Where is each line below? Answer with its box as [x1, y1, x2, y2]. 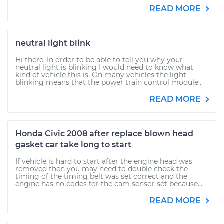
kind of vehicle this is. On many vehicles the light [15, 70, 186, 79]
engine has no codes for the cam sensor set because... [15, 179, 202, 188]
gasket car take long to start [15, 140, 131, 149]
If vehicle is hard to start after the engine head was [15, 157, 192, 166]
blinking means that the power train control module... [15, 78, 203, 87]
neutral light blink [15, 38, 90, 48]
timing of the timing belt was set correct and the [15, 172, 187, 181]
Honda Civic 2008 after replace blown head [15, 129, 193, 138]
